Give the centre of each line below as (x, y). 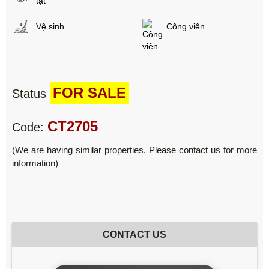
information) (35, 163)
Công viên (185, 27)
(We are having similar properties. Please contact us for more (134, 150)
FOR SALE (89, 92)
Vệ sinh (50, 27)
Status (31, 93)
